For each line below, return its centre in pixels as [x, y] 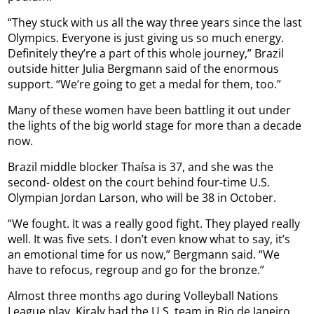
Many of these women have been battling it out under [150, 110]
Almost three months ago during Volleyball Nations [143, 295]
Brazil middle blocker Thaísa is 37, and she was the [141, 166]
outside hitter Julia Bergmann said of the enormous [144, 68]
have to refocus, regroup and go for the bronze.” [136, 269]
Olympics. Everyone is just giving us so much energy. [146, 37]
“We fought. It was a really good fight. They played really [154, 223]
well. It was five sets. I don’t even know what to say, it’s [149, 239]
